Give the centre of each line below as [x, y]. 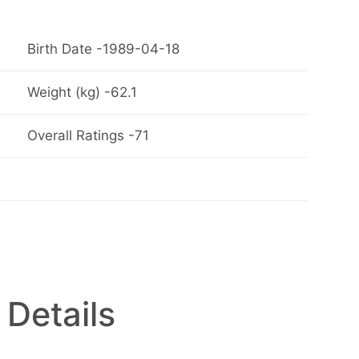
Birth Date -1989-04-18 [103, 49]
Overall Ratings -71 [88, 136]
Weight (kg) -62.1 [82, 93]
